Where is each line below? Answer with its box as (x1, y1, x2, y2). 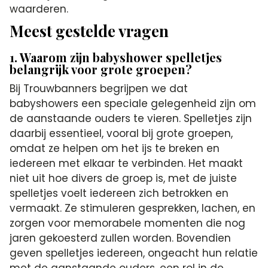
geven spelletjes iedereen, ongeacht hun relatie (10, 246, 258, 260)
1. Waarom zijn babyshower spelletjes (10, 49, 223, 65)
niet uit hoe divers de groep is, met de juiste (10, 171, 237, 185)
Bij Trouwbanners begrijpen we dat (10, 81, 188, 96)
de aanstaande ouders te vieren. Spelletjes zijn (10, 111, 252, 126)
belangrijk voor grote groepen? (10, 61, 193, 77)
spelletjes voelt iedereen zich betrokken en (10, 186, 229, 200)
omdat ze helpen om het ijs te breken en (10, 141, 220, 156)
